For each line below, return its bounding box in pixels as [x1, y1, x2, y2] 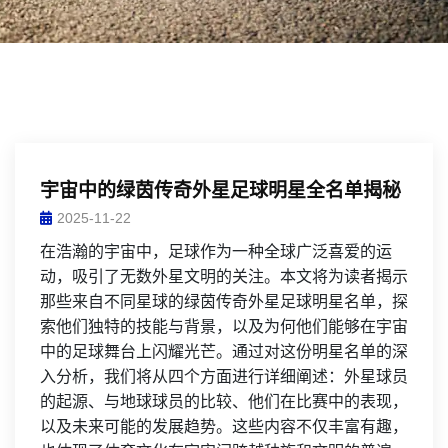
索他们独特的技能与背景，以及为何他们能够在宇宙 [40, 318, 408, 335]
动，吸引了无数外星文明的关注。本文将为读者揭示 [40, 268, 408, 285]
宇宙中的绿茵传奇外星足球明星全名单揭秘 [40, 180, 401, 201]
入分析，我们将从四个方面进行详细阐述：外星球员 [40, 368, 408, 385]
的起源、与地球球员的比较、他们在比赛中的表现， [40, 393, 408, 410]
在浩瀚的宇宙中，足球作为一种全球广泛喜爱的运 [40, 243, 392, 260]
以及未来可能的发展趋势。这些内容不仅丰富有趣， [40, 418, 408, 435]
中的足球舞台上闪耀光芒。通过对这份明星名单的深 [40, 343, 408, 360]
